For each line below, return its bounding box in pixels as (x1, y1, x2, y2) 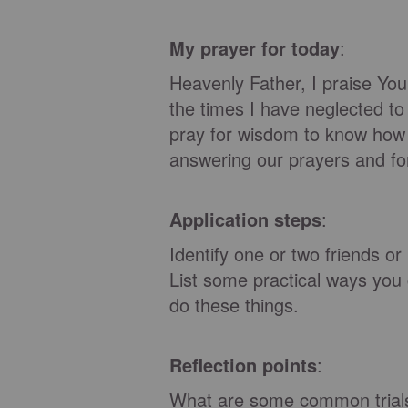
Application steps (169, 206, 321, 232)
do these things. (169, 291, 299, 318)
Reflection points (169, 352, 317, 378)
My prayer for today (169, 35, 340, 61)
